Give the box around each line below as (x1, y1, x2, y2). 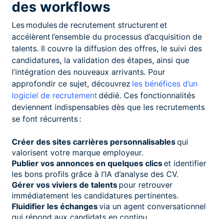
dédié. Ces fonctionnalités (97, 90, 195, 100)
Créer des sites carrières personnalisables (12, 136, 175, 147)
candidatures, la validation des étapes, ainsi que (12, 55, 189, 65)
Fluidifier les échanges (12, 201, 98, 211)
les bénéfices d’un (132, 78, 197, 88)
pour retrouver (117, 179, 173, 190)
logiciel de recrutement (12, 90, 97, 100)
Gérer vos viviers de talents (12, 179, 117, 190)
